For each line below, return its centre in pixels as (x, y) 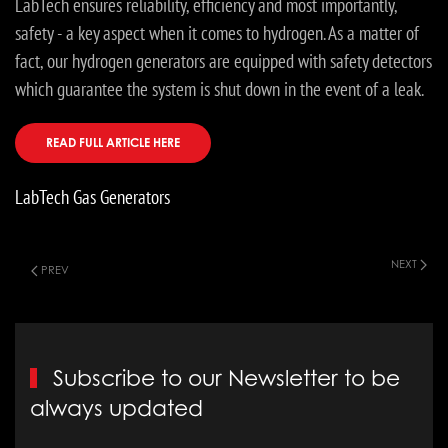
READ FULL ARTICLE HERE (113, 143)
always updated (116, 408)
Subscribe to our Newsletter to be (223, 378)
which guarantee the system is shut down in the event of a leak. (219, 89)
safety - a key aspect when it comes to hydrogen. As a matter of (217, 33)
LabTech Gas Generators (92, 197)
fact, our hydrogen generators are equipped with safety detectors (223, 61)
